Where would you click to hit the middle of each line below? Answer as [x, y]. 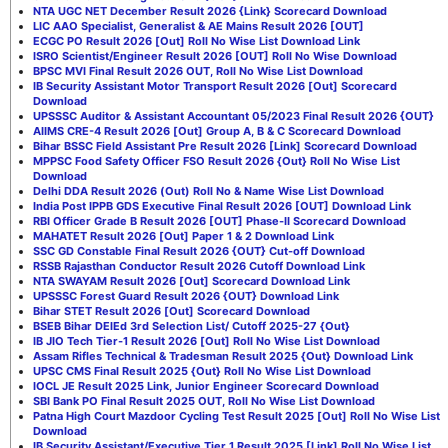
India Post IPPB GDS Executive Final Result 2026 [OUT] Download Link [222, 205]
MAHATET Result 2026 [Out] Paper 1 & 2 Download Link [183, 235]
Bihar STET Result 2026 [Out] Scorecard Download [171, 310]
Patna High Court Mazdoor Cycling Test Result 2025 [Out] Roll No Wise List [236, 415]
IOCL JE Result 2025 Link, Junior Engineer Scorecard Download [206, 385]
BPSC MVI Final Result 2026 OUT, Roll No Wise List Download [198, 70]
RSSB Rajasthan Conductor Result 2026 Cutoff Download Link [199, 265]
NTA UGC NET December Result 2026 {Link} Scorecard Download [210, 10]
